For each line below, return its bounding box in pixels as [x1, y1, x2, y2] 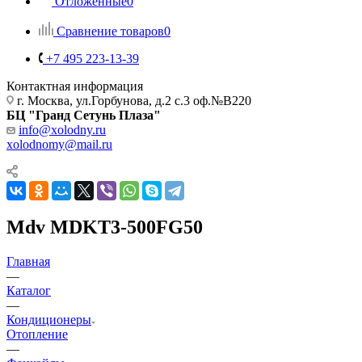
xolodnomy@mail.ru [6, 137, 112, 151]
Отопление [6, 326, 68, 341]
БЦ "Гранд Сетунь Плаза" [6, 107, 161, 122]
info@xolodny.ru [19, 122, 106, 137]
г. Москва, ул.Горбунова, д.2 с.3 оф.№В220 [14, 93, 261, 107]
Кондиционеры [6, 312, 91, 326]
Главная [6, 254, 50, 268]
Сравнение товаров [57, 23, 164, 38]
